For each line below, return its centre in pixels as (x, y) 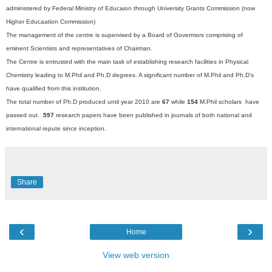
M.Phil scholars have (229, 101)
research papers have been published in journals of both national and (153, 115)
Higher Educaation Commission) (51, 21)
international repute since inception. (56, 128)
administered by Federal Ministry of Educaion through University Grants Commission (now (131, 8)
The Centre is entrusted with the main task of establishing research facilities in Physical (127, 61)
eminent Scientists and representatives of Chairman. (80, 48)
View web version (136, 255)
